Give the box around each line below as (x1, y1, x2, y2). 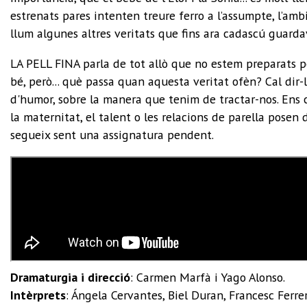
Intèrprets (10, 286, 66, 303)
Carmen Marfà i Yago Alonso (136, 269, 283, 285)
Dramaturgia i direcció (10, 269, 130, 285)
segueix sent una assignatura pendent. (10, 126, 214, 143)
